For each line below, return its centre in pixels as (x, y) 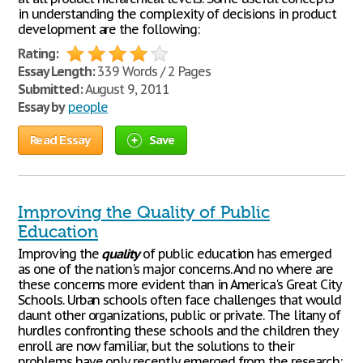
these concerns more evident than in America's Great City (179, 284)
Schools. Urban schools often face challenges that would (179, 300)
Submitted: (50, 89)
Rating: (38, 53)
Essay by (41, 107)
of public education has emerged (235, 254)
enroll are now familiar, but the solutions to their (156, 346)
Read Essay (60, 140)
